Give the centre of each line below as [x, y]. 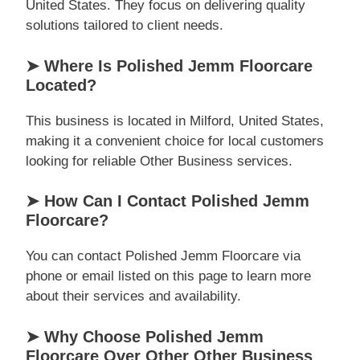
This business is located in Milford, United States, [175, 121]
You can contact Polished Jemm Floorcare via [163, 256]
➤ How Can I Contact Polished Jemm [168, 201]
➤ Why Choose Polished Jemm [145, 336]
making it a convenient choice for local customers [175, 141]
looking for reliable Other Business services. [159, 161]
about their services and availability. [133, 296]
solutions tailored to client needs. [125, 25]
